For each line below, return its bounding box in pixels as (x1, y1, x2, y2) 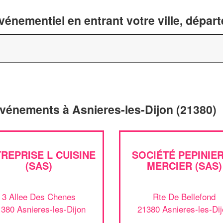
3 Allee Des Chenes (1, 190, 76, 203)
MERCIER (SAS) (146, 158, 222, 173)
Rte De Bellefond (153, 190, 216, 203)
